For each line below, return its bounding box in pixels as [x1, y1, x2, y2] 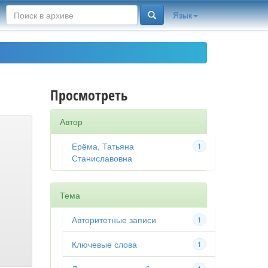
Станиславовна [71, 152, 132, 164]
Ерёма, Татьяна [71, 140, 134, 152]
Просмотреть [50, 85, 127, 105]
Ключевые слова [71, 238, 137, 250]
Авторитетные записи [71, 214, 156, 226]
